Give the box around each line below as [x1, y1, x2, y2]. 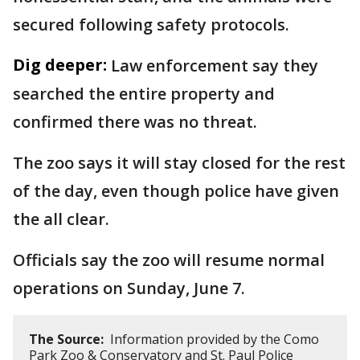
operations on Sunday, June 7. [13, 277, 245, 299]
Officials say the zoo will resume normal [13, 249, 325, 271]
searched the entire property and [13, 83, 275, 104]
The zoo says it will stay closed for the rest [13, 152, 346, 174]
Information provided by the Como [104, 330, 319, 348]
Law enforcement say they [111, 55, 318, 76]
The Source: [29, 330, 104, 348]
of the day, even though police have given [13, 180, 339, 202]
